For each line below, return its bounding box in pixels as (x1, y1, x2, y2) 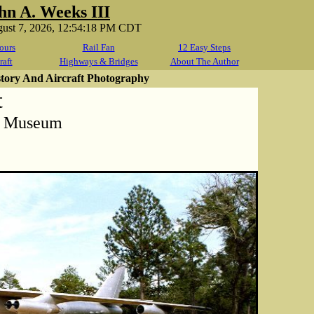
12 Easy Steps (178, 42, 231, 53)
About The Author (170, 56, 239, 67)
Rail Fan (82, 42, 115, 53)
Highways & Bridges (59, 56, 138, 67)
